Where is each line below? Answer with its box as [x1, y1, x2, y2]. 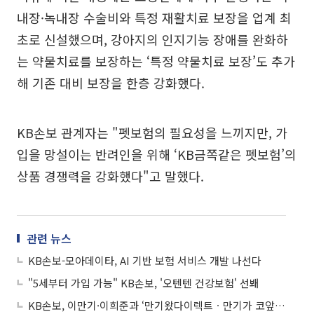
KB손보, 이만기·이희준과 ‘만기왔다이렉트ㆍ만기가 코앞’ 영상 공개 [275, 298, 285, 313]
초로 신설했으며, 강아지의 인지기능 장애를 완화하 [17, 30, 288, 48]
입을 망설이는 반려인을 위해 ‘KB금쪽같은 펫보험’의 [17, 145, 296, 163]
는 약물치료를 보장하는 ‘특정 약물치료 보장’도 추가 [17, 52, 295, 70]
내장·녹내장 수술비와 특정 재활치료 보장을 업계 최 [17, 8, 292, 27]
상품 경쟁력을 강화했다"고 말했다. [17, 167, 204, 185]
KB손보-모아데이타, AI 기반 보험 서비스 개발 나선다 [28, 253, 261, 268]
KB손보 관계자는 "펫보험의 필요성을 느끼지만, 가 [17, 123, 287, 142]
